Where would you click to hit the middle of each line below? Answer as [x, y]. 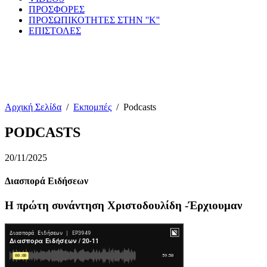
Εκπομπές [92, 107]
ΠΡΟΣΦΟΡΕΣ [57, 9]
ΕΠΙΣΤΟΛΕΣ [55, 31]
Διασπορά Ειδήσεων [46, 181]
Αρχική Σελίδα [33, 107]
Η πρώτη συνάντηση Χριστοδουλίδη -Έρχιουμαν [123, 206]
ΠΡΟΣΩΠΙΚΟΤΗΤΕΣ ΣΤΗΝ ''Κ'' [94, 20]
